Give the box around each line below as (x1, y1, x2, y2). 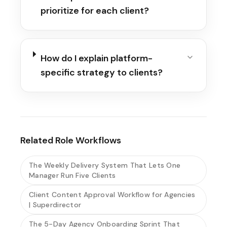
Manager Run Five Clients (29, 171, 116, 180)
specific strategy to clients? (40, 66, 163, 79)
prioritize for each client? (41, 5, 149, 17)
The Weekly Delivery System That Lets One (29, 161, 181, 170)
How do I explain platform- (40, 52, 153, 64)
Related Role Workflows (20, 134, 121, 146)
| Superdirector (29, 200, 82, 209)
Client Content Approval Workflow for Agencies (29, 190, 196, 199)
